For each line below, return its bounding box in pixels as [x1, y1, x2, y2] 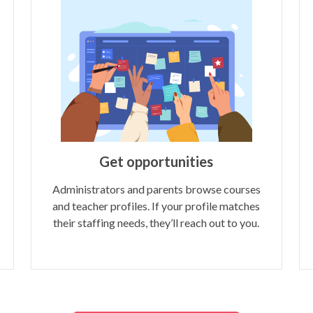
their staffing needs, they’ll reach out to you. [53, 215, 260, 229]
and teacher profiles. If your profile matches [52, 198, 261, 212]
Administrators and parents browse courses [52, 182, 261, 196]
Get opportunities [99, 152, 214, 170]
